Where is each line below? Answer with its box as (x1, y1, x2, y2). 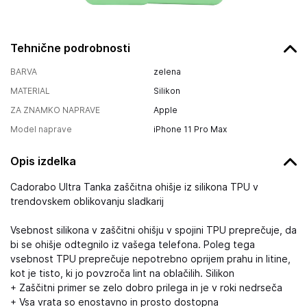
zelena (153, 66, 181, 77)
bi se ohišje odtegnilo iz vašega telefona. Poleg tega (10, 239, 255, 250)
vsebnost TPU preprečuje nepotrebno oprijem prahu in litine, (10, 254, 291, 265)
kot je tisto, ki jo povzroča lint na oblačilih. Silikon (10, 268, 234, 279)
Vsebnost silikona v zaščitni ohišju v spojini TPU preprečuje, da (10, 225, 297, 236)
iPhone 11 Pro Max (153, 124, 227, 134)
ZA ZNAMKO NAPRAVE (10, 105, 100, 115)
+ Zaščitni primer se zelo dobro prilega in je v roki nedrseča (10, 282, 282, 293)
